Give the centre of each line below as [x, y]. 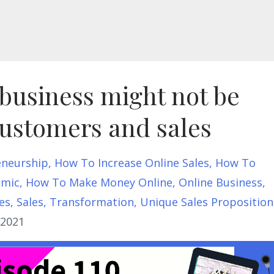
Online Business [220, 182]
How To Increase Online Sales [132, 163]
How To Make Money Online [99, 182]
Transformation [92, 202]
